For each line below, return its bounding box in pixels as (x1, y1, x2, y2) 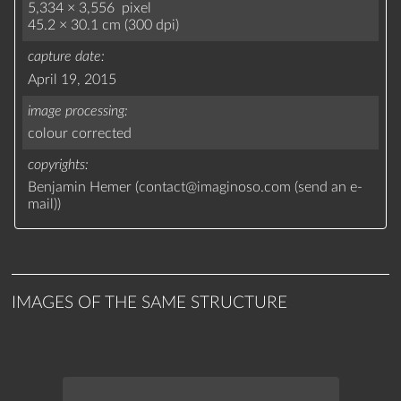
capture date (28, 49, 102, 64)
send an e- (298, 180, 363, 195)
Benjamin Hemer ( (28, 180, 140, 195)
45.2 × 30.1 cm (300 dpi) (28, 18, 180, 33)
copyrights (28, 157, 86, 172)
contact (139, 180, 186, 195)
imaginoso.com (197, 180, 292, 195)
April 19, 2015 (28, 72, 117, 87)
